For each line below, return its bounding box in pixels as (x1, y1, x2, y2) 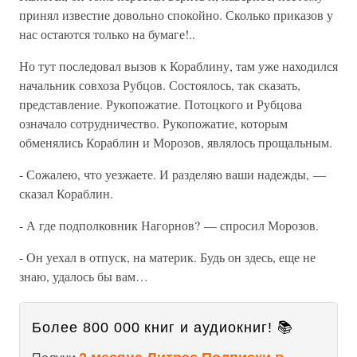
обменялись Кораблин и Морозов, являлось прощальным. (19, 134, 332, 151)
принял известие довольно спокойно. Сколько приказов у (19, 6, 333, 23)
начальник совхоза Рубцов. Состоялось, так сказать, (19, 76, 300, 93)
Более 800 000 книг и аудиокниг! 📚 (32, 320, 293, 335)
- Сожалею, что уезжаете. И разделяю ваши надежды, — (19, 166, 326, 182)
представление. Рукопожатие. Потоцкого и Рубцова (19, 96, 302, 112)
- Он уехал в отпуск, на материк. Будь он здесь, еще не (19, 249, 316, 265)
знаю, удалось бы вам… (19, 268, 148, 284)
